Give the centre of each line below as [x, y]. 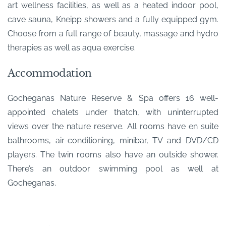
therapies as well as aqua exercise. [72, 47]
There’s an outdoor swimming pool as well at [113, 168]
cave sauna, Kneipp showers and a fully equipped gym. [113, 19]
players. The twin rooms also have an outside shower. [113, 154]
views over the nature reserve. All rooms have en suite [113, 126]
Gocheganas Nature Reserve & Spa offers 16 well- [113, 98]
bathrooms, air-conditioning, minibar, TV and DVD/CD [113, 140]
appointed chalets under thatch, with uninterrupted [113, 112]
